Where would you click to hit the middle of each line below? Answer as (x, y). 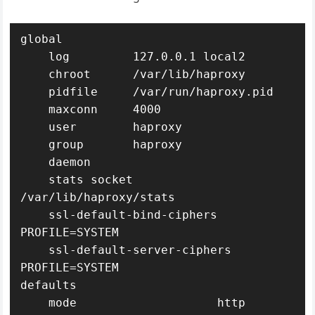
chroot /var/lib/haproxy (35, 74)
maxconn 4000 (35, 109)
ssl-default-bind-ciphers (35, 215)
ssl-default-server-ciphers (35, 250)
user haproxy (35, 127)
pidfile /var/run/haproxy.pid (35, 92)
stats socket (35, 180)
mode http (35, 303)
